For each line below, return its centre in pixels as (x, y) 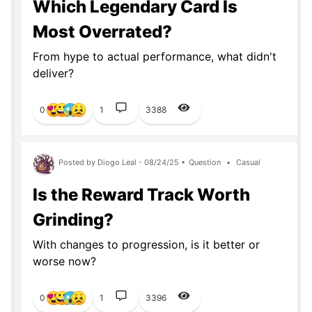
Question (205, 162)
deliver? (53, 73)
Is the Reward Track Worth (141, 195)
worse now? (64, 261)
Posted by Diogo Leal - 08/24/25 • (122, 162)
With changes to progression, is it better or (146, 244)
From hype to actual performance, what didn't (155, 56)
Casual (247, 162)
